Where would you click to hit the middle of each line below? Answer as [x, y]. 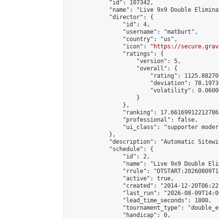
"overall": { [123, 68]
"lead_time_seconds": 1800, [140, 200]
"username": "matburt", [133, 32]
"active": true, [121, 178]
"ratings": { [116, 54]
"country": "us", [123, 39]
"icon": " [111, 46]
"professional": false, [133, 120]
